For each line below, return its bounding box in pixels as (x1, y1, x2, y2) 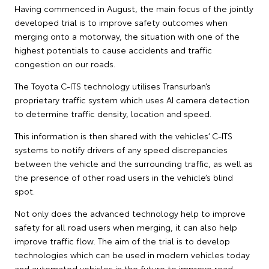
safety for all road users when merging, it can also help (14, 220, 237, 233)
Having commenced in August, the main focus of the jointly (14, 2, 253, 14)
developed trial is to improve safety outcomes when (14, 16, 228, 28)
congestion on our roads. (14, 57, 115, 70)
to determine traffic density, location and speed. (14, 107, 211, 119)
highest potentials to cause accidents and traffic (14, 43, 212, 56)
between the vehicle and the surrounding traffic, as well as (14, 157, 253, 169)
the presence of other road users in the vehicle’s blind (14, 171, 233, 183)
